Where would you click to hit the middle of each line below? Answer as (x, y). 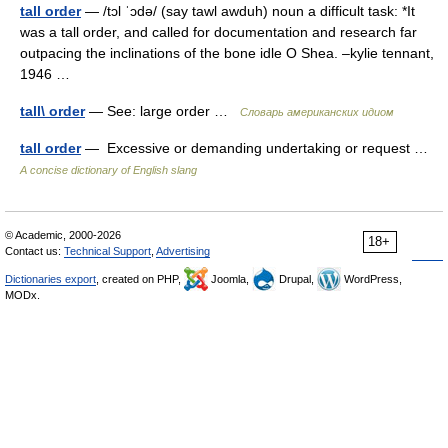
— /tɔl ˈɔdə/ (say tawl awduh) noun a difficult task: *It (248, 11)
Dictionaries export (50, 279)
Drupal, (296, 279)
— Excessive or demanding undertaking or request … (258, 148)
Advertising (183, 251)
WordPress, (371, 279)
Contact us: (34, 251)
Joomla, (230, 279)
